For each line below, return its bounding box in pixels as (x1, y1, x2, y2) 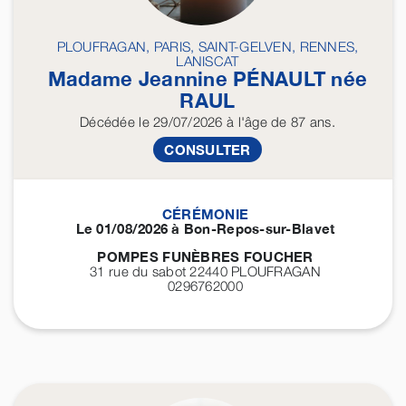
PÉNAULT (233, 67, 326, 92)
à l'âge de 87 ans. (222, 113, 335, 130)
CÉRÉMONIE (161, 206, 249, 223)
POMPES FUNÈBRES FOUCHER (97, 248, 314, 266)
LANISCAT (176, 53, 239, 70)
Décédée (80, 113, 135, 130)
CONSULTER (164, 141, 251, 159)
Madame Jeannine (47, 67, 234, 92)
